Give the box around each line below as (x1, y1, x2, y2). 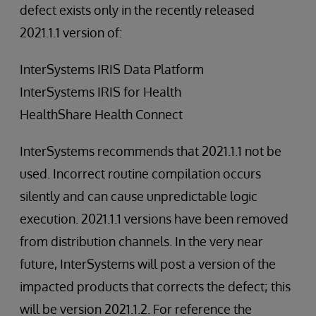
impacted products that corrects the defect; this (20, 279, 291, 294)
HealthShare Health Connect (20, 107, 183, 122)
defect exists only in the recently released (20, 2, 255, 18)
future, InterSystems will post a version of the (20, 256, 276, 272)
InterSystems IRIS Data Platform (20, 61, 204, 77)
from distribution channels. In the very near (20, 233, 263, 249)
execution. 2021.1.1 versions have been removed (20, 211, 288, 226)
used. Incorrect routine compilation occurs (20, 166, 261, 181)
